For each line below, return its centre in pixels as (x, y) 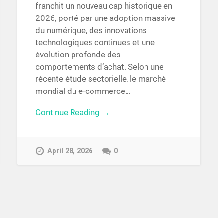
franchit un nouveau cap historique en (104, 6)
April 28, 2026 (70, 151)
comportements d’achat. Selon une (99, 67)
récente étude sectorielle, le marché (100, 79)
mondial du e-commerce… (83, 91)
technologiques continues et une (95, 43)
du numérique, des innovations (91, 30)
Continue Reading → (73, 112)
